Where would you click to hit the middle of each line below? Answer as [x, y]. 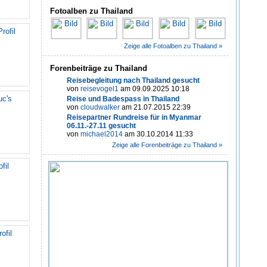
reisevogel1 [100, 89]
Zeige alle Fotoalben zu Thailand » [173, 46]
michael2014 [102, 134]
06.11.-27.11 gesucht [101, 126]
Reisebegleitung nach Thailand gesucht [133, 81]
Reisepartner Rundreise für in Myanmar [134, 118]
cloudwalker [100, 108]
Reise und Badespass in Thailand [123, 99]
